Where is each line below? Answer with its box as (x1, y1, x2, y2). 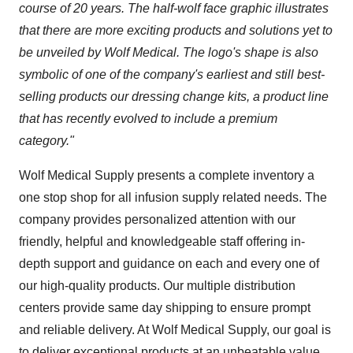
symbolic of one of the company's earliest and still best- (19, 67, 325, 81)
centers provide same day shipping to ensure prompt (19, 300, 310, 314)
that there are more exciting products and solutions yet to (19, 23, 333, 37)
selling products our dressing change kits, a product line (19, 89, 329, 103)
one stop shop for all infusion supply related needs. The (19, 190, 327, 204)
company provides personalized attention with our (19, 212, 295, 226)
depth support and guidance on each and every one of (19, 256, 319, 270)
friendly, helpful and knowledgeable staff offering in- (19, 234, 305, 248)
